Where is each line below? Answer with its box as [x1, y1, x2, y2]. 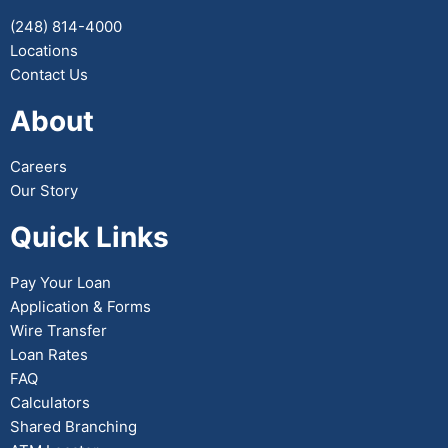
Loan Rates [10, 345, 88, 364]
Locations [10, 41, 78, 60]
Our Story [10, 181, 78, 200]
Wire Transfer [10, 321, 107, 340]
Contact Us [10, 65, 88, 84]
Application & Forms [10, 297, 151, 316]
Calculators [10, 393, 90, 412]
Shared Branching [10, 417, 137, 436]
